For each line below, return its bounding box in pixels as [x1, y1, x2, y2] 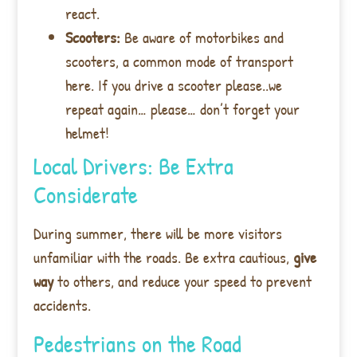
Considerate [33, 178, 139, 211]
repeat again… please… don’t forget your [65, 98, 300, 120]
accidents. [33, 294, 92, 316]
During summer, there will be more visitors [33, 222, 283, 245]
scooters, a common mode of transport [65, 50, 294, 73]
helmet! [65, 122, 110, 144]
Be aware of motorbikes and [120, 26, 284, 49]
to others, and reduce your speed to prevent [53, 270, 312, 292]
